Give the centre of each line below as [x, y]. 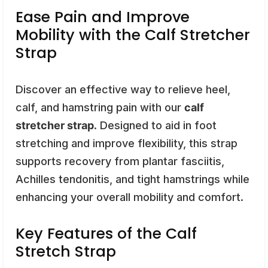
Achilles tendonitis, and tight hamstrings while [133, 179]
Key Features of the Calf [106, 233]
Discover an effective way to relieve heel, [123, 89]
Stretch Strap [66, 251]
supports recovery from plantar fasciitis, [120, 161]
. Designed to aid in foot [155, 125]
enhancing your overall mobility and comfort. [130, 197]
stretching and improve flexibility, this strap [127, 143]
